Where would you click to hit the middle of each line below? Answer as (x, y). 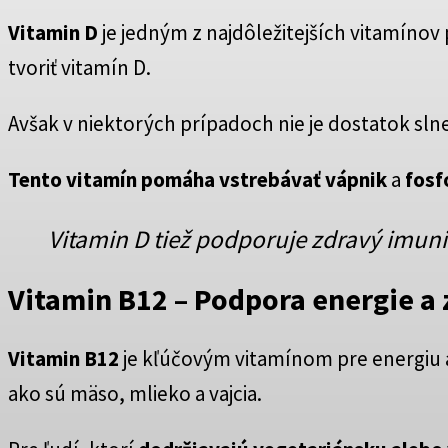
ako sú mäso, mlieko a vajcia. (135, 394)
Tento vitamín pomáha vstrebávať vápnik (197, 179)
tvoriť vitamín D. (79, 67)
